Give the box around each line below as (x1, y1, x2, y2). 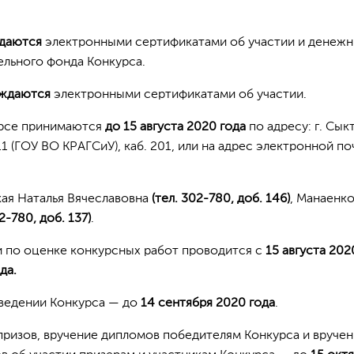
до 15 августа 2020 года (105, 121, 249, 134)
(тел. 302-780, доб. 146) (152, 193, 290, 205)
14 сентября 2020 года (141, 297, 275, 310)
